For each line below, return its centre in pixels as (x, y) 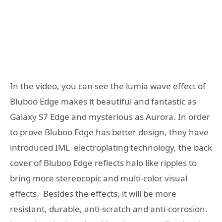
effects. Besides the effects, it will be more (93, 193)
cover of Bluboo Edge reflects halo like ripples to (103, 163)
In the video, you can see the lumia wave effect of (108, 86)
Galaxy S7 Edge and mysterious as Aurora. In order (110, 116)
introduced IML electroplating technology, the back (111, 147)
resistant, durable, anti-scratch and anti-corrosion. (109, 209)
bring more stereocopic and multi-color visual (99, 178)
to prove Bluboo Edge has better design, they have (109, 132)
